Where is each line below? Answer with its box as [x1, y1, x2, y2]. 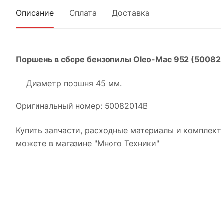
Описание [16, 8, 54, 18]
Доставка [112, 8, 149, 18]
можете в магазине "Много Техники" [16, 138, 159, 148]
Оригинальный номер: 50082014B [16, 101, 147, 110]
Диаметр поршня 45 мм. [26, 78, 122, 88]
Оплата [69, 8, 97, 18]
